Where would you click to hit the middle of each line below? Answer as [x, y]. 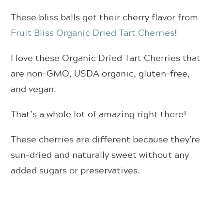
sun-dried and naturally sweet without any [100, 155]
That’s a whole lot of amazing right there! [99, 114]
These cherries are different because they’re [106, 139]
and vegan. [35, 89]
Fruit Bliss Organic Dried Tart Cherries [93, 33]
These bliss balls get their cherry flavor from [105, 17]
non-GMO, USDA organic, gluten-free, [108, 73]
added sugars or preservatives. [77, 170]
